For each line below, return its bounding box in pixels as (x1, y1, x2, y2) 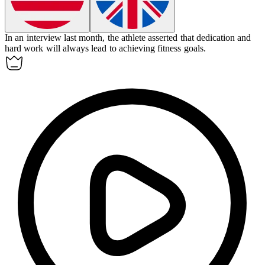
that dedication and (180, 33, 251, 43)
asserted (148, 33, 178, 43)
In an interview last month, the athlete (5, 33, 148, 43)
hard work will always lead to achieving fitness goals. (5, 43, 206, 54)
